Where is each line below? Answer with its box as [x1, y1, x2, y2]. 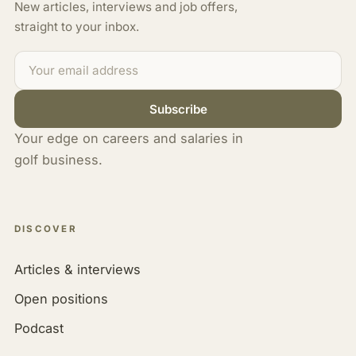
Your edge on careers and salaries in [14, 130, 243, 147]
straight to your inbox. [14, 19, 139, 35]
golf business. [14, 152, 103, 168]
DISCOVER [14, 223, 78, 235]
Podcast [14, 319, 64, 336]
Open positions [14, 290, 108, 307]
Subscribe [149, 101, 207, 117]
